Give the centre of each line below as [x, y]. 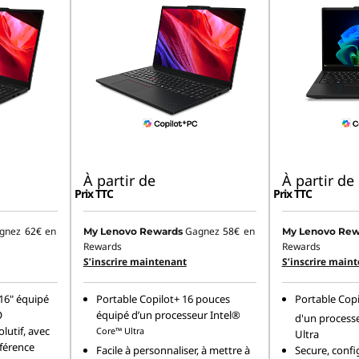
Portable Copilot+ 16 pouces [163, 299]
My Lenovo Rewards [133, 232]
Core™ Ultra [120, 331]
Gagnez [203, 232]
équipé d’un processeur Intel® [168, 315]
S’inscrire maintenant [135, 262]
